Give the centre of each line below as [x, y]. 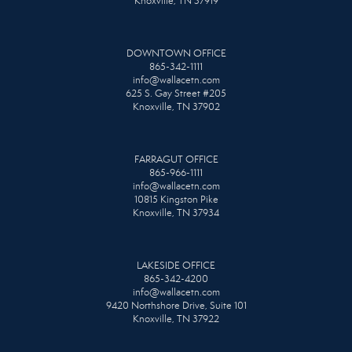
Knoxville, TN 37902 [176, 106]
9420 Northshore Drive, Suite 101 [176, 305]
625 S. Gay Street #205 [176, 93]
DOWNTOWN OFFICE [176, 53]
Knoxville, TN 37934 [176, 213]
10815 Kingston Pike [176, 199]
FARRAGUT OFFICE [176, 159]
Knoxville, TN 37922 [176, 319]
